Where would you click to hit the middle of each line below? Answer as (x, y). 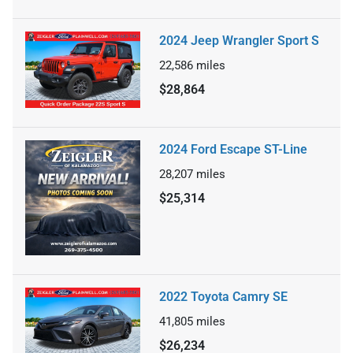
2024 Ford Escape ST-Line (233, 150)
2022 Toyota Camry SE (223, 297)
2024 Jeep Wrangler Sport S (239, 40)
